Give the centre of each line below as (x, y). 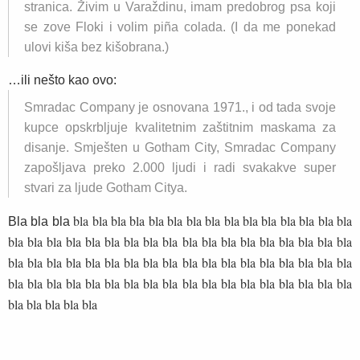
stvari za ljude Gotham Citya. (106, 188)
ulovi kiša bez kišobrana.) (96, 47)
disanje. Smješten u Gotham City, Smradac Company (180, 147)
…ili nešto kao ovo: (62, 80)
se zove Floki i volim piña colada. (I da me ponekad (180, 27)
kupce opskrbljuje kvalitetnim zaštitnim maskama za (180, 127)
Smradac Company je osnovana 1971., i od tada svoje (180, 107)
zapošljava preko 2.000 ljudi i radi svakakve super (180, 168)
